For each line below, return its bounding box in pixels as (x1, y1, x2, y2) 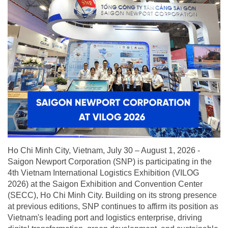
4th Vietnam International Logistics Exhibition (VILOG (8, 168, 199, 177)
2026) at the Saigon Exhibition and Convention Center (8, 179, 203, 188)
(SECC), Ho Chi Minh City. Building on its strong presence (8, 190, 217, 199)
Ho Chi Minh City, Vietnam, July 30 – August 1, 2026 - (8, 146, 200, 155)
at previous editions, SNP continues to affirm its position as (8, 202, 218, 211)
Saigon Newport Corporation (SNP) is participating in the (8, 157, 212, 166)
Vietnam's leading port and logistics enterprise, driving (8, 213, 202, 222)
